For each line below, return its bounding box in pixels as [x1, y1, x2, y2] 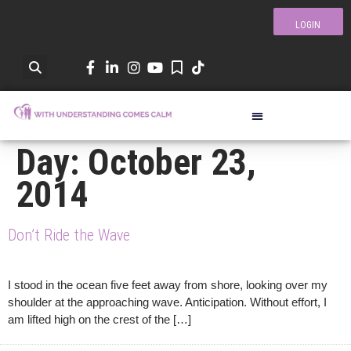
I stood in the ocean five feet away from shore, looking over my [8, 277, 327, 291]
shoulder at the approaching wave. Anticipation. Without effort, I [8, 295, 327, 309]
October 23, [88, 140, 256, 183]
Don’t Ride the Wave [8, 225, 130, 244]
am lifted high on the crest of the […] [8, 312, 191, 326]
